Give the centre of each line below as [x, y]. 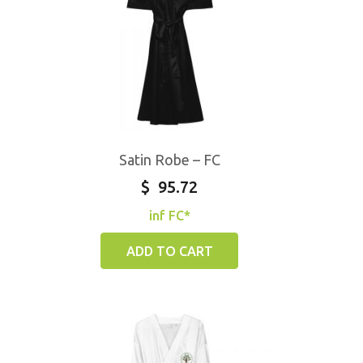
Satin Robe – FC [169, 160]
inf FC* [169, 216]
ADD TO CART [169, 251]
